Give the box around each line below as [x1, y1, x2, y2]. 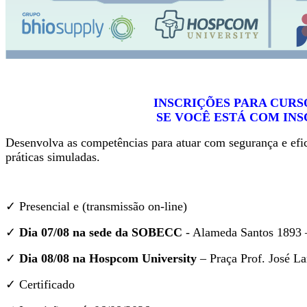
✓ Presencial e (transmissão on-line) [5, 199, 187, 213]
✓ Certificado [5, 278, 75, 291]
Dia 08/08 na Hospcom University [19, 251, 197, 265]
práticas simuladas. [5, 150, 100, 164]
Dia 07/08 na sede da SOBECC [19, 225, 182, 239]
